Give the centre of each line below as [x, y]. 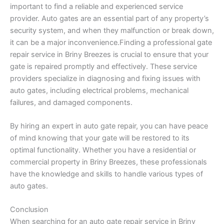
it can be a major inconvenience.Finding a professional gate [111, 42]
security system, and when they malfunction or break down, [112, 30]
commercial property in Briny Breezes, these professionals [108, 162]
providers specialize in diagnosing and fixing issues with [105, 78]
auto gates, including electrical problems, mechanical [99, 90]
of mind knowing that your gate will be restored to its [100, 138]
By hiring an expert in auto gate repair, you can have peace [109, 126]
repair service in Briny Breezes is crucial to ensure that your [109, 54]
